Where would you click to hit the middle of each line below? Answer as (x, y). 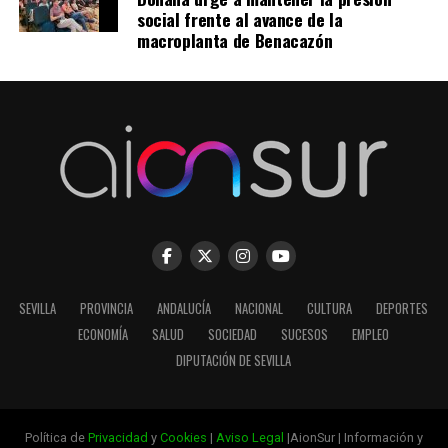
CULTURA (330, 309)
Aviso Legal (249, 438)
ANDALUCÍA (184, 309)
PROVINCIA (107, 309)
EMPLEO (371, 335)
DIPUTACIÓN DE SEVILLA (234, 361)
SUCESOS (305, 335)
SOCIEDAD (233, 335)
